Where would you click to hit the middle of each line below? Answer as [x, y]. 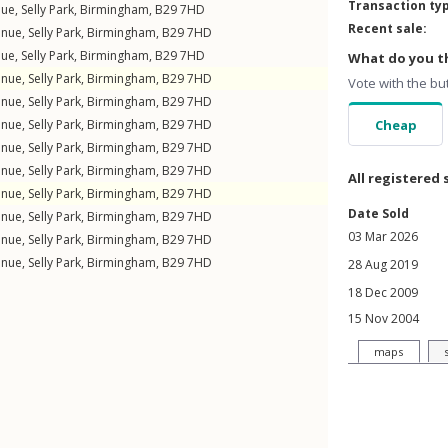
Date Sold [378, 213]
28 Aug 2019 [383, 264]
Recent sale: [387, 28]
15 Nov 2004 [383, 318]
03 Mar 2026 [383, 236]
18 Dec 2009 [383, 292]
